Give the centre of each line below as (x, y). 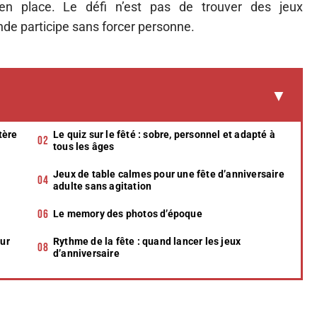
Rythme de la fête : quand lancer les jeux (147, 241)
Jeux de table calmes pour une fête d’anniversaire (169, 174)
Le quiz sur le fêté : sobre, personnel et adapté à (164, 134)
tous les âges (84, 146)
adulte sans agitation (103, 186)
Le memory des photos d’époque (128, 214)
